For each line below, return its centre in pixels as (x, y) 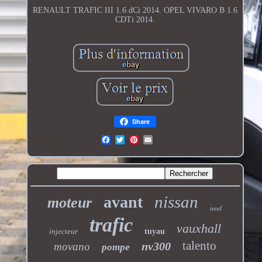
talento (199, 245)
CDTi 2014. (135, 19)
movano (72, 246)
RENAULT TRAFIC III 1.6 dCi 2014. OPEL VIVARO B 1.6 (135, 10)
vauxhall (199, 228)
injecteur (63, 231)
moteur (70, 202)
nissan (177, 201)
